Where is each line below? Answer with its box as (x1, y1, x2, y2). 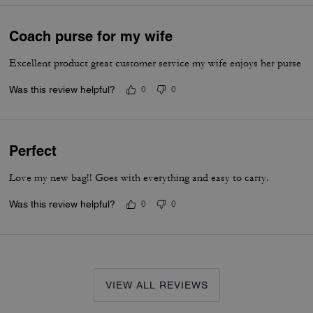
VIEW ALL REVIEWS (105, 279, 208, 291)
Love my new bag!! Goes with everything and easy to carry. (9, 171, 270, 184)
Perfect (9, 143, 57, 159)
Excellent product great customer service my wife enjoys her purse (9, 57, 302, 70)
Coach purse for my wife (9, 28, 173, 45)
